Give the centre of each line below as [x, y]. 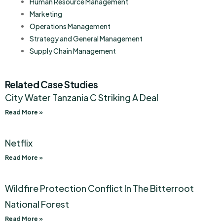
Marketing [46, 14]
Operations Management [70, 26]
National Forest [37, 204]
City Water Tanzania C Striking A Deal [82, 98]
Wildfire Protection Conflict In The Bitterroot [99, 188]
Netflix [19, 143]
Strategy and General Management [86, 39]
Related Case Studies [52, 85]
